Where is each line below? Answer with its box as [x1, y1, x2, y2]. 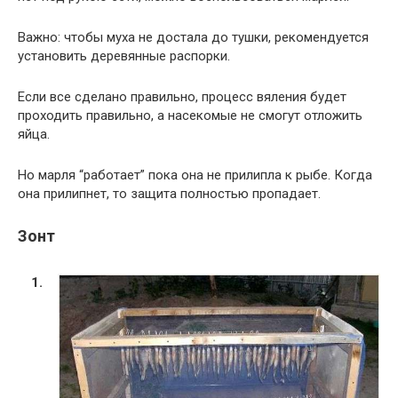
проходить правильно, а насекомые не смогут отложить [18, 107, 362, 123]
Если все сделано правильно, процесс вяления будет [18, 88, 346, 105]
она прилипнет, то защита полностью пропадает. [18, 185, 321, 202]
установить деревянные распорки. [18, 47, 230, 64]
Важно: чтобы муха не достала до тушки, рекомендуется [18, 28, 369, 45]
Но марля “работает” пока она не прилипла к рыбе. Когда [18, 166, 372, 183]
